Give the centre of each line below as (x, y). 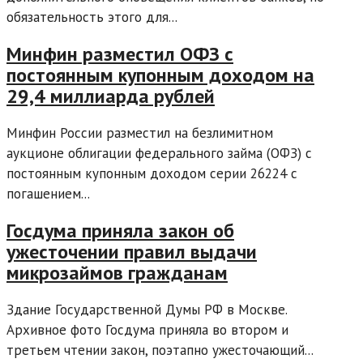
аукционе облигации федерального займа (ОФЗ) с (159, 153)
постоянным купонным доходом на (160, 75)
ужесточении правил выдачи (132, 251)
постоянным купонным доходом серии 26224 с (152, 173)
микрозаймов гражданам (117, 272)
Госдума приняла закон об (120, 230)
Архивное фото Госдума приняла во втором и (147, 329)
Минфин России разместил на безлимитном (140, 132)
